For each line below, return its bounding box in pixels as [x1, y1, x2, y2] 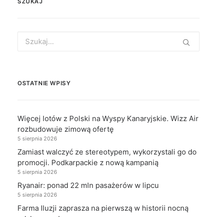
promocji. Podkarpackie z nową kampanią [17, 158, 158, 167]
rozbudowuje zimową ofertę [17, 124, 114, 134]
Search [17, 31, 41, 40]
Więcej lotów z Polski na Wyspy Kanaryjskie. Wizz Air [17, 114, 199, 123]
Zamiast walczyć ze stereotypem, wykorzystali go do [17, 147, 197, 156]
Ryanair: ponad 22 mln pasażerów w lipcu [17, 181, 159, 190]
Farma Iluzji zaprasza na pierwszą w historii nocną [17, 203, 188, 213]
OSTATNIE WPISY [17, 79, 71, 87]
